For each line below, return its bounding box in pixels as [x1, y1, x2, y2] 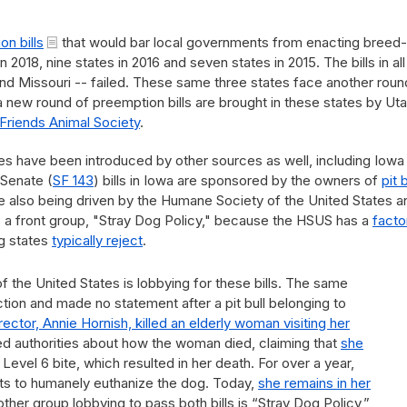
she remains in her [258, 374, 371, 392]
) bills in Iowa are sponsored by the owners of [94, 172, 382, 189]
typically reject [52, 232, 143, 249]
